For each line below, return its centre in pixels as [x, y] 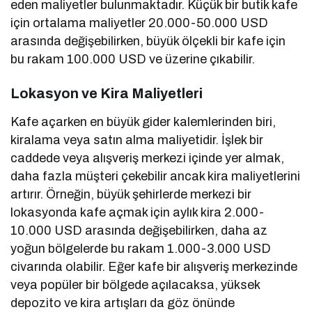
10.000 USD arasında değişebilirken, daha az [139, 231]
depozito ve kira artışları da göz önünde [123, 303]
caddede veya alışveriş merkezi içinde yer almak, [148, 158]
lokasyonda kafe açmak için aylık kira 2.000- [138, 213]
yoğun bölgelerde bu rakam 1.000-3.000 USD [141, 249]
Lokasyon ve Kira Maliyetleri [107, 94]
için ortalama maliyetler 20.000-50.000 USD [140, 23]
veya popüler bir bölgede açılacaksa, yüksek [135, 285]
